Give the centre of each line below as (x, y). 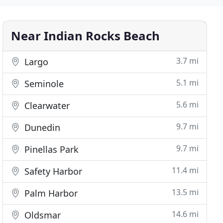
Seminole (43, 84)
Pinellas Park (51, 149)
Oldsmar (42, 215)
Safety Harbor (52, 171)
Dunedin (41, 127)
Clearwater (46, 106)
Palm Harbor (50, 193)
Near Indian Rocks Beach (86, 36)
